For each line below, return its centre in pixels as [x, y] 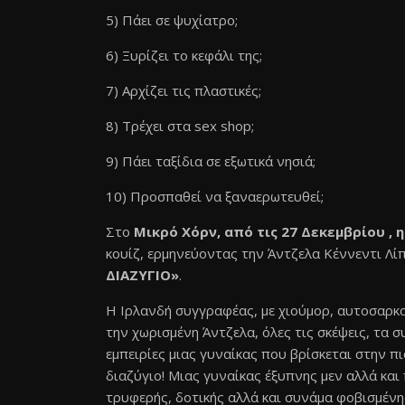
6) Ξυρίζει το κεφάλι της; [184, 55]
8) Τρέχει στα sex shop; [180, 126]
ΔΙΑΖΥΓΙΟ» [142, 275]
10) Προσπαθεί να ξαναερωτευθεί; [215, 196]
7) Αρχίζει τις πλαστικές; [184, 90]
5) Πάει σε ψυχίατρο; [172, 20]
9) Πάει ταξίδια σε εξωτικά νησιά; [211, 161]
